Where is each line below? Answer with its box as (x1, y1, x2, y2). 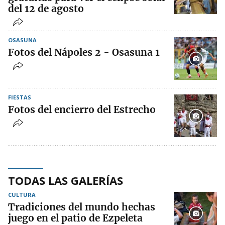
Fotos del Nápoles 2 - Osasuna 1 (8, 46, 160, 59)
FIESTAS (8, 93, 31, 101)
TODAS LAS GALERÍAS (8, 173, 123, 188)
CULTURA (8, 191, 36, 199)
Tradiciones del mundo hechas (8, 201, 155, 213)
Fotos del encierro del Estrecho (8, 103, 156, 116)
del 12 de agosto (8, 3, 84, 15)
